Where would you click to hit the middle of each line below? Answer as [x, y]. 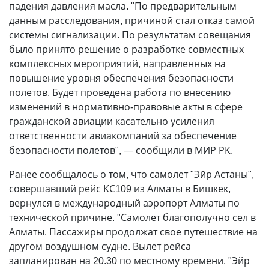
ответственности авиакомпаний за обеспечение [123, 136]
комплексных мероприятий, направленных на [117, 64]
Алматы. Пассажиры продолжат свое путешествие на [133, 232]
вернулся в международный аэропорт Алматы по [124, 203]
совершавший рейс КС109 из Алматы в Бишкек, [120, 189]
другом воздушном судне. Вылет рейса [100, 246]
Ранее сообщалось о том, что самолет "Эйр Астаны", [131, 174]
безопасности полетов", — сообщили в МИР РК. [121, 150]
